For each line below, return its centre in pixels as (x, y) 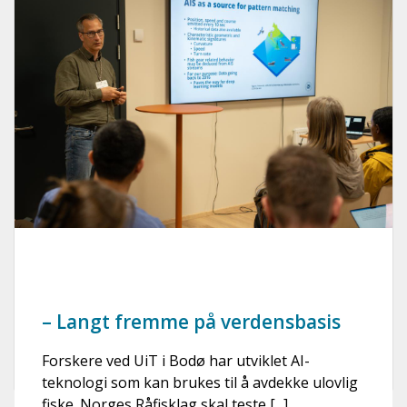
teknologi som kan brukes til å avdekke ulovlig (200, 383)
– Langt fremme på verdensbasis (191, 322)
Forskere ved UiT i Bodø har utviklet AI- (176, 361)
